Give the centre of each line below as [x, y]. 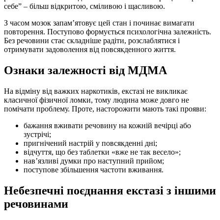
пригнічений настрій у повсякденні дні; [90, 143]
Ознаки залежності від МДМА [85, 70]
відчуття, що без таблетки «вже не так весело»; [102, 152]
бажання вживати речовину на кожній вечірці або [107, 125]
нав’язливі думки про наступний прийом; [94, 161]
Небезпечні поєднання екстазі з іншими [110, 190]
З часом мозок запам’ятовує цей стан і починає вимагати [99, 23]
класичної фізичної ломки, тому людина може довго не [96, 100]
